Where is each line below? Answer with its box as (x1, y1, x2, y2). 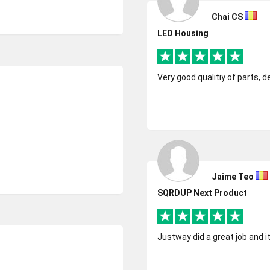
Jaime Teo (212, 172, 254, 181)
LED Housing (157, 28, 209, 38)
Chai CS (212, 12, 243, 22)
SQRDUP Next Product (157, 188, 247, 198)
